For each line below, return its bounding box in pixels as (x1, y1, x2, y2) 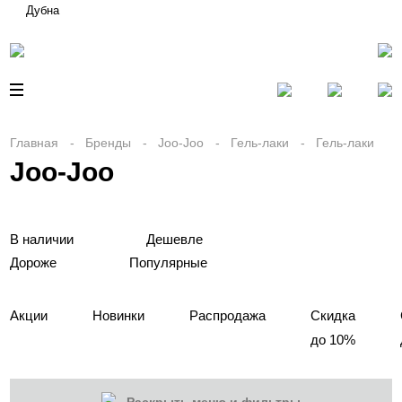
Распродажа (189, 308, 267, 323)
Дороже (10, 255, 57, 270)
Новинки (92, 308, 145, 323)
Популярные (129, 255, 208, 270)
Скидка (310, 308, 356, 323)
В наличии (10, 232, 74, 247)
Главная (10, 135, 59, 150)
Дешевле (146, 232, 204, 247)
